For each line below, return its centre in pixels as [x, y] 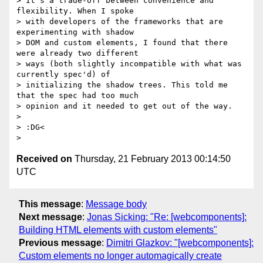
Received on [44, 159]
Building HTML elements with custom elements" [118, 230]
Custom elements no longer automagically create [120, 255]
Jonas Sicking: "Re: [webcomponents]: [167, 217]
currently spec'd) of [63, 75]
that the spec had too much [77, 96]
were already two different [77, 53]
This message [50, 204]
